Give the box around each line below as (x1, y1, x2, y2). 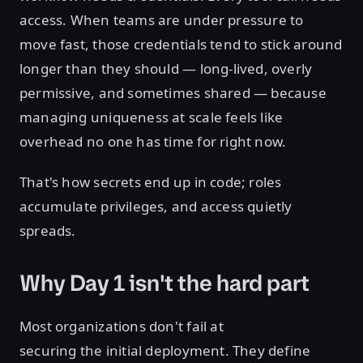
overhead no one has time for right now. (19, 132, 290, 151)
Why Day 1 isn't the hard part (19, 268, 310, 298)
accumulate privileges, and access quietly (19, 197, 293, 216)
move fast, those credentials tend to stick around (19, 35, 343, 53)
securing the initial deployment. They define (19, 341, 311, 360)
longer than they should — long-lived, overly (19, 59, 313, 78)
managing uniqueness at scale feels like (19, 108, 284, 126)
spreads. (19, 221, 79, 240)
